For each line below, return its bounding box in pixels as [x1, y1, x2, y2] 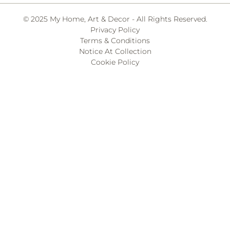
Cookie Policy [91, 57, 139, 67]
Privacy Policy [90, 25, 140, 34]
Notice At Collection [79, 46, 151, 56]
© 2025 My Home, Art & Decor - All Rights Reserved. [23, 14, 207, 24]
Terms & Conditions [80, 35, 150, 45]
